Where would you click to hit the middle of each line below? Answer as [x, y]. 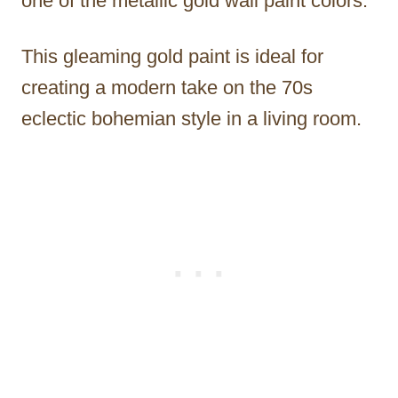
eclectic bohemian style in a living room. [191, 118]
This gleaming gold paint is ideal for [172, 56]
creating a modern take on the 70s [167, 87]
